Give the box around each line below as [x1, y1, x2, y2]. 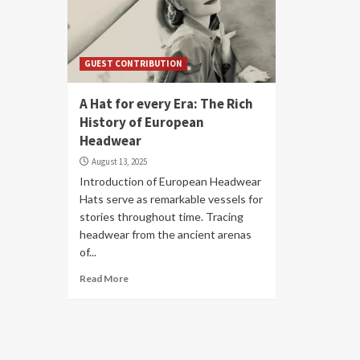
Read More [80, 272, 129, 284]
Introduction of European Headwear [80, 174, 261, 188]
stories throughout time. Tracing [80, 210, 243, 223]
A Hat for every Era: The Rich [80, 95, 253, 112]
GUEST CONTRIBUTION [84, 58, 182, 69]
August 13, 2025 [92, 156, 147, 167]
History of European [80, 113, 204, 131]
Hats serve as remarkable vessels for [80, 192, 263, 206]
